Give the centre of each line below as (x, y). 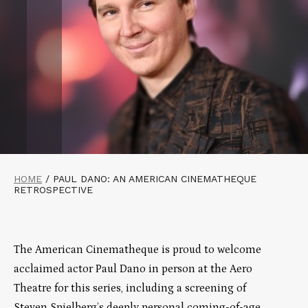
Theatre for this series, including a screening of (130, 288)
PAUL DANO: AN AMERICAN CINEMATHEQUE (155, 178)
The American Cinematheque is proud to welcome (137, 249)
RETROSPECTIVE (53, 189)
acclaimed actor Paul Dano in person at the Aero (133, 268)
